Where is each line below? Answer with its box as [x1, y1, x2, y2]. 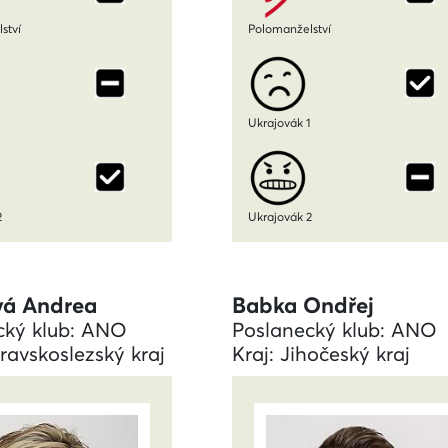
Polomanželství [248, 20, 331, 36]
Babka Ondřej [232, 290, 374, 319]
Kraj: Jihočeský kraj [232, 340, 410, 367]
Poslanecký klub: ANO [232, 316, 437, 343]
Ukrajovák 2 [248, 208, 312, 224]
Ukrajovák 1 [248, 114, 311, 130]
